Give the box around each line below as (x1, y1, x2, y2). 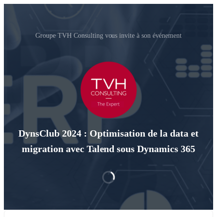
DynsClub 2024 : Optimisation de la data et (18, 128, 199, 139)
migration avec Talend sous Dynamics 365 (21, 143, 196, 155)
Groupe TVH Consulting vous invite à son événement (35, 32, 182, 39)
